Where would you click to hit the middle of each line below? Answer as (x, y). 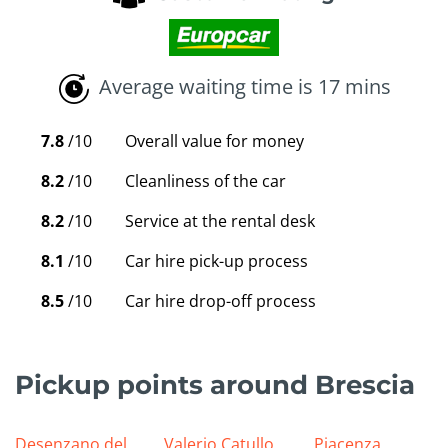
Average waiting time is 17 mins (244, 87)
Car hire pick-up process (216, 260)
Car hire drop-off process (220, 300)
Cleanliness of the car (205, 180)
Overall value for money (214, 140)
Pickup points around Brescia (215, 384)
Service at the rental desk (220, 220)
